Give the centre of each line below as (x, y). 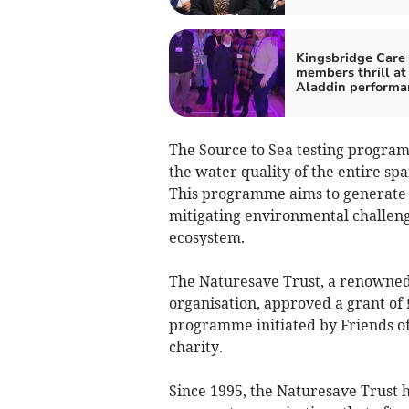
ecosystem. (206, 237)
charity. (195, 346)
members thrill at (351, 72)
